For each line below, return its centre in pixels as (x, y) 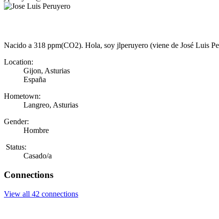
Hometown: (22, 96)
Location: (19, 62)
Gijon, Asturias (47, 71)
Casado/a (38, 156)
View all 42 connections (41, 194)
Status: (16, 147)
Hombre (36, 131)
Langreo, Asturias (51, 105)
